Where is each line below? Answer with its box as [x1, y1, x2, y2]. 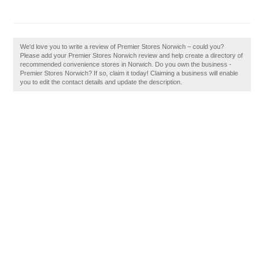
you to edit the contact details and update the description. [20, 78, 183, 85]
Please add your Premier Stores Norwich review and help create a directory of [20, 52, 243, 59]
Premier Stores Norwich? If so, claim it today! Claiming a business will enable [20, 70, 239, 77]
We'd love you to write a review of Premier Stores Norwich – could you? [20, 43, 225, 50]
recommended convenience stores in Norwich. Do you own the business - [20, 61, 232, 68]
